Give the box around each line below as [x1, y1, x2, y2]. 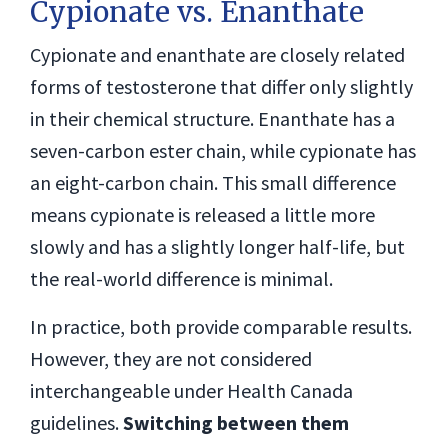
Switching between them [123, 410, 349, 435]
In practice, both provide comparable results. [30, 314, 412, 339]
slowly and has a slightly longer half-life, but [30, 234, 405, 259]
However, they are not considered [30, 346, 312, 371]
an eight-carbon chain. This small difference [30, 170, 396, 195]
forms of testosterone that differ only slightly [30, 74, 413, 99]
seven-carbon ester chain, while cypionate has [30, 138, 416, 163]
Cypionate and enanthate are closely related [30, 42, 405, 67]
